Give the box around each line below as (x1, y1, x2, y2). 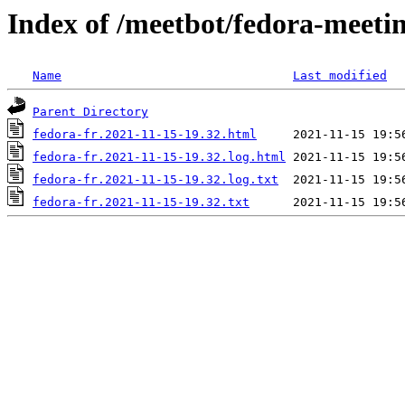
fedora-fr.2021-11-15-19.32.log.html (33, 150, 286, 165)
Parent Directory (33, 105, 148, 119)
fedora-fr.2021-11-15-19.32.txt (33, 195, 250, 210)
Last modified (293, 69, 387, 83)
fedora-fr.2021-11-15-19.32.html (33, 127, 257, 142)
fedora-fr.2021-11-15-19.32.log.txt (33, 173, 278, 187)
